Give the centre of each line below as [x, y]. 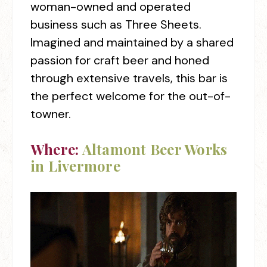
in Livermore [75, 166]
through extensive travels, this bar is [129, 78]
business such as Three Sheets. [116, 24]
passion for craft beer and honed [120, 60]
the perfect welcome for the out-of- [131, 96]
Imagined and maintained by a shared [132, 42]
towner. [51, 114]
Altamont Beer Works [155, 149]
